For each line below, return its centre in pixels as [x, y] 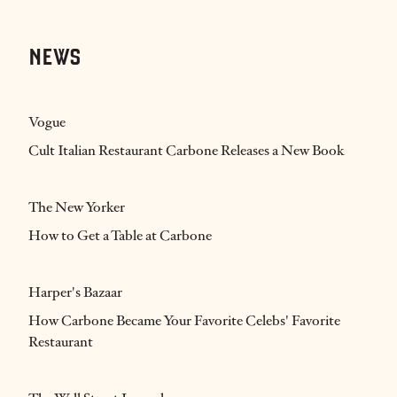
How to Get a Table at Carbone [120, 235]
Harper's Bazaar [75, 292]
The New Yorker [77, 207]
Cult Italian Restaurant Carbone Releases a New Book [187, 150]
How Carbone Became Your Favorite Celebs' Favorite [184, 320]
